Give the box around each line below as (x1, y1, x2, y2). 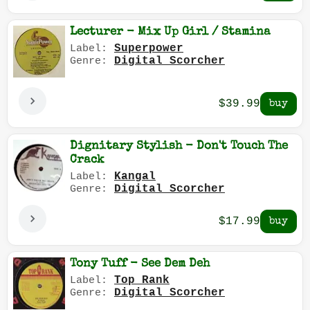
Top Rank (114, 274, 170, 287)
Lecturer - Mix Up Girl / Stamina (70, 26, 271, 39)
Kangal (114, 170, 156, 183)
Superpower (114, 42, 183, 55)
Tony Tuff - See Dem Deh (70, 258, 210, 271)
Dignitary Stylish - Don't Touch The (70, 140, 288, 153)
